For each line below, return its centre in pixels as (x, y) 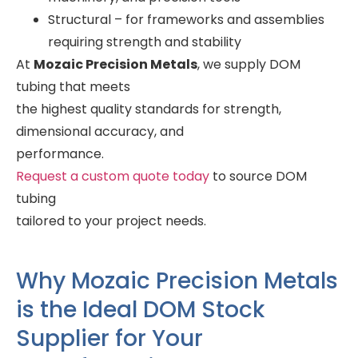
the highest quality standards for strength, (149, 109)
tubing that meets (73, 87)
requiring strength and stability (145, 42)
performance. (60, 154)
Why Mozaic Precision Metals (177, 280)
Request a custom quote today (113, 177)
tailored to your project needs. (111, 221)
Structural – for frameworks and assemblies (186, 20)
